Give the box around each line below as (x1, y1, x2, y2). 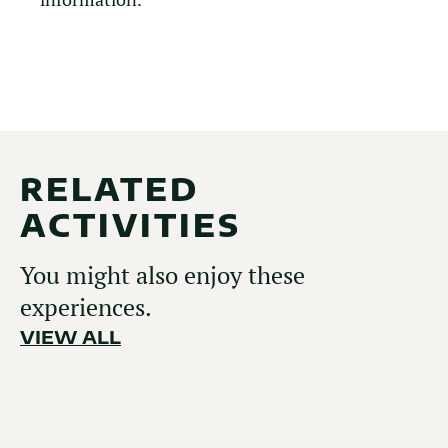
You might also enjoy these (20, 259, 305, 291)
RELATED (20, 170, 199, 208)
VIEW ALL (20, 325, 121, 348)
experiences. (20, 291, 152, 323)
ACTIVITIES (20, 206, 241, 244)
